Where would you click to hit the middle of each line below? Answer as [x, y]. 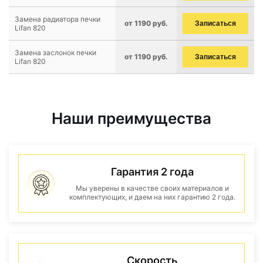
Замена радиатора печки [58, 19]
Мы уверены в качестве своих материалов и [152, 188]
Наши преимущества [131, 118]
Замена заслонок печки [55, 53]
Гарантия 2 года [152, 172]
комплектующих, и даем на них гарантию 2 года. [152, 197]
